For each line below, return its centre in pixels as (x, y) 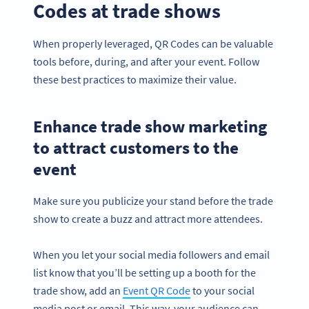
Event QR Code (157, 291)
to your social (222, 291)
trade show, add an (78, 291)
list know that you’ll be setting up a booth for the (144, 273)
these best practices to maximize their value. (135, 80)
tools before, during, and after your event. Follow (146, 62)
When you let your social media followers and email (151, 255)
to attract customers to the (136, 148)
